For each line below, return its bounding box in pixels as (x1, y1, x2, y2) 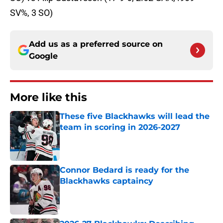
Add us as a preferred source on (29, 39, 163, 49)
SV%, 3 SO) (10, 7, 53, 18)
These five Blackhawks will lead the (60, 111, 210, 121)
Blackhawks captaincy (60, 176, 153, 186)
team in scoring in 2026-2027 (60, 122, 180, 132)
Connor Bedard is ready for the (60, 165, 189, 175)
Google (29, 51, 58, 61)
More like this (10, 91, 87, 105)
